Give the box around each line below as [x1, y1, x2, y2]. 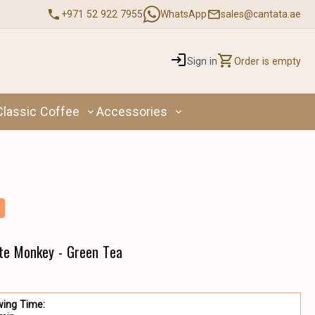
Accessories [96, 104, 167, 119]
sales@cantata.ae [221, 8, 301, 20]
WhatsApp [160, 8, 207, 20]
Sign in [187, 56, 218, 67]
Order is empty [234, 56, 302, 67]
